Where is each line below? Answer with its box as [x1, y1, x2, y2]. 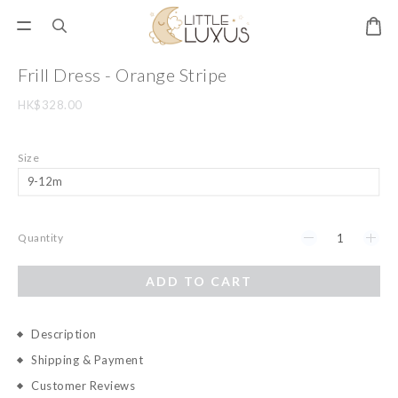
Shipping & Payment [31, 353, 143, 367]
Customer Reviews [31, 378, 135, 393]
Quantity [18, 231, 63, 244]
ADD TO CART [146, 274, 252, 289]
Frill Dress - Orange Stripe [18, 64, 227, 85]
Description [31, 327, 97, 341]
